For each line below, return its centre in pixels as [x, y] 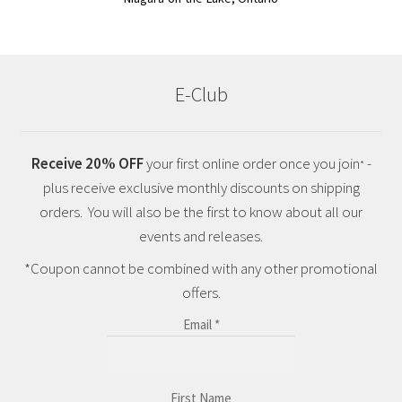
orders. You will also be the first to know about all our [201, 212]
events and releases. [201, 236]
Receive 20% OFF [87, 164]
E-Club [201, 94]
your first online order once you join [251, 164]
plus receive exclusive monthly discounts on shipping [201, 188]
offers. [201, 293]
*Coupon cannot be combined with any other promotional [201, 269]
